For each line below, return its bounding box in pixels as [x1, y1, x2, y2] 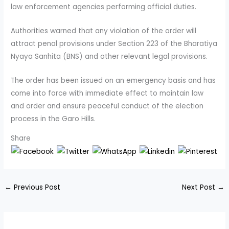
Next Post [181, 182, 217, 193]
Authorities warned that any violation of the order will [11, 26, 197, 36]
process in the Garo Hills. [11, 113, 96, 124]
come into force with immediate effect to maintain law [11, 88, 204, 98]
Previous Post [12, 182, 61, 193]
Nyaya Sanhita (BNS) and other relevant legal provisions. [11, 51, 208, 61]
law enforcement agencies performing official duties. [11, 2, 197, 12]
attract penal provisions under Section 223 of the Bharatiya [11, 38, 218, 49]
